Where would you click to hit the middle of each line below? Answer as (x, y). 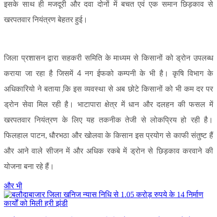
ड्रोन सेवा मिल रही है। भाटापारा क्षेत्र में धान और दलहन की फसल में (108, 104)
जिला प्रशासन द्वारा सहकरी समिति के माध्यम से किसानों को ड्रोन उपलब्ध (108, 58)
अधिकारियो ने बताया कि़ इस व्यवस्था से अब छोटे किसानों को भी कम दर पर (108, 89)
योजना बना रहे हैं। (29, 166)
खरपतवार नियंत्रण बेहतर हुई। (46, 20)
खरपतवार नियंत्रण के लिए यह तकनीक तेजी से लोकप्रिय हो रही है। (108, 120)
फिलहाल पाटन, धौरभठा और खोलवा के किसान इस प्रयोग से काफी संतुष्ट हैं (108, 135)
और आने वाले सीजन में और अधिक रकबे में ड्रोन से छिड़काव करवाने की (108, 151)
